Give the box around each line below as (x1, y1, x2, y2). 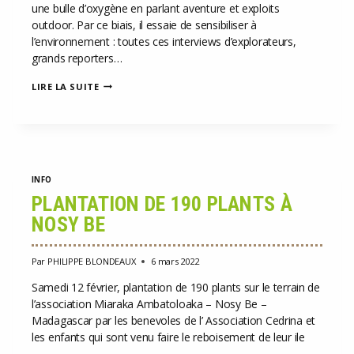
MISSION (98, 114, 142, 126)
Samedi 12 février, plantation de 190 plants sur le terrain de (32, 279, 320, 295)
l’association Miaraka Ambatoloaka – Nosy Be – (32, 296, 267, 311)
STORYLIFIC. (98, 76, 159, 88)
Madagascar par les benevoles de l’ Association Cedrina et (32, 312, 316, 328)
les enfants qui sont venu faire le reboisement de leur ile (32, 329, 305, 345)
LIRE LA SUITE (32, 80, 100, 92)
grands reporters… (32, 50, 122, 66)
